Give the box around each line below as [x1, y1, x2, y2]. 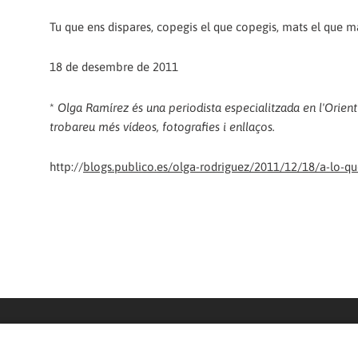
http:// [50, 159, 83, 173]
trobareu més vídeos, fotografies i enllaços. [50, 119, 275, 133]
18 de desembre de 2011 [50, 60, 178, 74]
